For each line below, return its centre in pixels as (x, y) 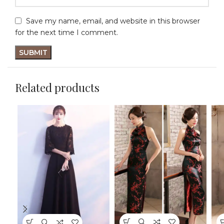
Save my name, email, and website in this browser (113, 21)
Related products (57, 88)
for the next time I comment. (66, 33)
